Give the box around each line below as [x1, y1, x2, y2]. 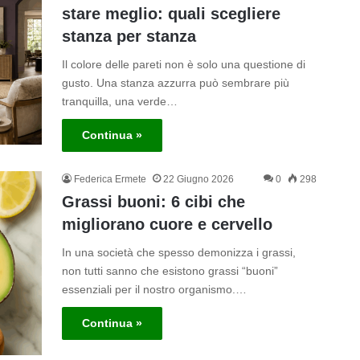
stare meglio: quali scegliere [61, 5, 280, 23]
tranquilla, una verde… [61, 95, 178, 108]
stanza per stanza [61, 27, 196, 46]
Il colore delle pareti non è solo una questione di [61, 58, 305, 72]
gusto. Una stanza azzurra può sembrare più [61, 76, 289, 90]
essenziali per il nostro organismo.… [61, 283, 247, 297]
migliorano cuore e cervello [61, 215, 272, 234]
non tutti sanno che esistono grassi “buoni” [61, 264, 278, 278]
